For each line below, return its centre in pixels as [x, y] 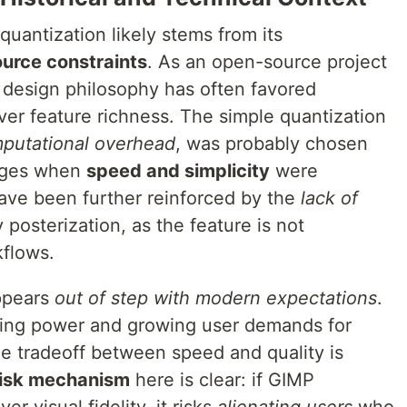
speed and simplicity [178, 171]
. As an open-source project [267, 62]
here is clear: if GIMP [222, 380]
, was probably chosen [272, 144]
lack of [329, 198]
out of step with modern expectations [216, 298]
